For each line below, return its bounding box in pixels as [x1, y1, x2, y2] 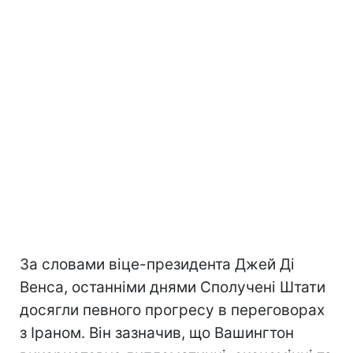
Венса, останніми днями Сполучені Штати [20, 277, 325, 296]
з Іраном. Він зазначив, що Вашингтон [20, 323, 294, 342]
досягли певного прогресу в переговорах [20, 300, 325, 319]
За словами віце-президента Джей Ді [20, 255, 295, 273]
